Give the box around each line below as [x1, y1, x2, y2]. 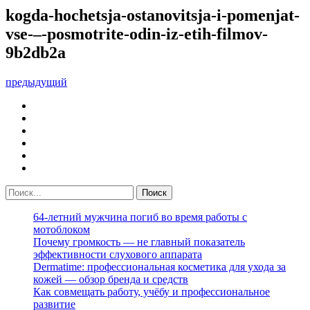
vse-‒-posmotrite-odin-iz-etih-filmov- [6, 24, 268, 43]
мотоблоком [33, 223, 90, 235]
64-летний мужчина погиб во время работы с [33, 210, 247, 223]
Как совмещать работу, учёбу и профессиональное [33, 285, 270, 298]
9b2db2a [6, 43, 66, 62]
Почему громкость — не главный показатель [33, 235, 245, 248]
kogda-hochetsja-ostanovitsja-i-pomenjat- [6, 6, 300, 24]
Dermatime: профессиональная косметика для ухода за [33, 260, 286, 273]
